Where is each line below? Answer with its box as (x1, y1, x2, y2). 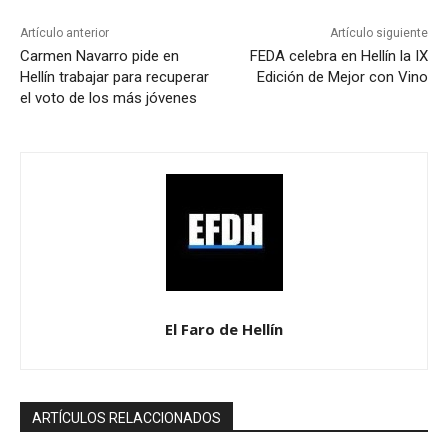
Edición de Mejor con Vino (256, 68, 428, 87)
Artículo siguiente (329, 26, 428, 41)
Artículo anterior (20, 26, 109, 41)
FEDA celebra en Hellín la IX (249, 47, 428, 66)
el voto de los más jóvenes (20, 89, 197, 108)
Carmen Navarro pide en (20, 47, 179, 66)
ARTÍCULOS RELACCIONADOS (32, 410, 221, 427)
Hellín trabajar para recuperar (20, 68, 209, 87)
